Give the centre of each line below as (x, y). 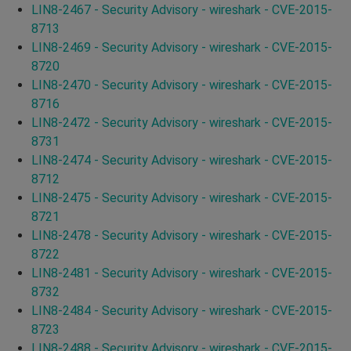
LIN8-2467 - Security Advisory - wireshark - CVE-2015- (182, 9)
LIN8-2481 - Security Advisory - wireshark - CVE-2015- (182, 273)
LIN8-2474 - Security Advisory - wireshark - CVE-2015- (182, 160)
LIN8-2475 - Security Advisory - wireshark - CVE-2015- (182, 197)
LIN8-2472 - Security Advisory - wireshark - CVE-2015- (182, 122)
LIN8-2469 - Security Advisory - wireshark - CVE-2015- (182, 47)
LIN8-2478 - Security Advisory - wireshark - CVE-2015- (182, 235)
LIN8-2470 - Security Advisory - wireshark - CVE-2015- (182, 85)
